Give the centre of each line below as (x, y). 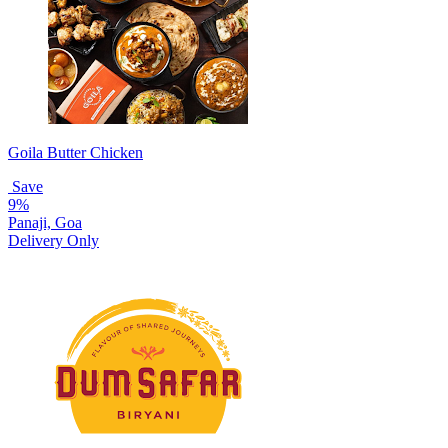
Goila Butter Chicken (75, 152)
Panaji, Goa (45, 222)
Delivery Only (53, 240)
